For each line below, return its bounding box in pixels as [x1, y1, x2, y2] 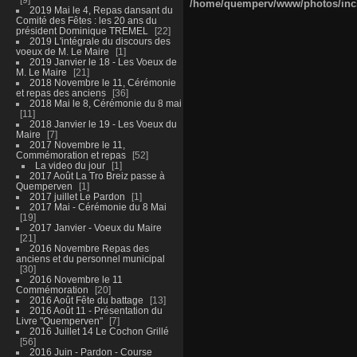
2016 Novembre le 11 [29, 273, 123, 284]
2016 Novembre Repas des [29, 242, 149, 253]
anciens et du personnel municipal [15, 253, 165, 264]
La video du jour [34, 159, 105, 171]
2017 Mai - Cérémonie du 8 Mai [29, 201, 167, 212]
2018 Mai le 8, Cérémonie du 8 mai [29, 97, 182, 108]
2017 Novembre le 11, [29, 139, 125, 150]
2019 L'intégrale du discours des [29, 35, 171, 46]
